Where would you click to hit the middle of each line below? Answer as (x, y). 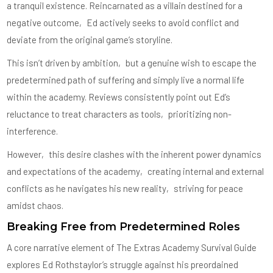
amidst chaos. (35, 205)
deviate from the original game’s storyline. (90, 39)
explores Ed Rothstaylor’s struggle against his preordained (123, 264)
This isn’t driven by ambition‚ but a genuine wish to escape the (132, 62)
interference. (33, 131)
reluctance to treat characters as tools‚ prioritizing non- (119, 114)
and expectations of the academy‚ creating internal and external (136, 171)
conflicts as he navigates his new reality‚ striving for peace (125, 188)
